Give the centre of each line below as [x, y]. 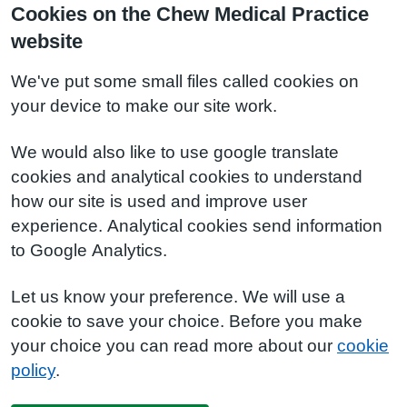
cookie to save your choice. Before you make [187, 321]
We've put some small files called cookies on [185, 81]
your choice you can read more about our [174, 346]
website [47, 41]
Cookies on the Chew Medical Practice [190, 14]
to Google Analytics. [89, 250]
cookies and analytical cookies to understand [187, 177]
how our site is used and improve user [159, 201]
